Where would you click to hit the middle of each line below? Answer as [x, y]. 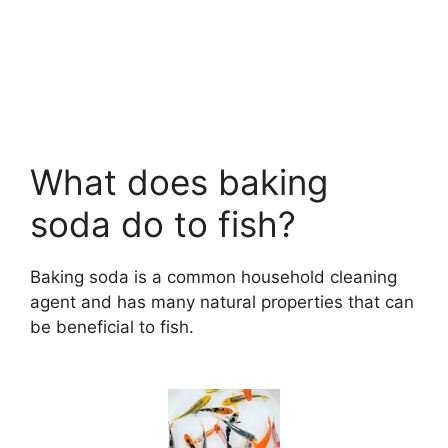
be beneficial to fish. [112, 327]
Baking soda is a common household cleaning [213, 277]
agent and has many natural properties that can [222, 302]
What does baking [179, 182]
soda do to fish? [163, 224]
